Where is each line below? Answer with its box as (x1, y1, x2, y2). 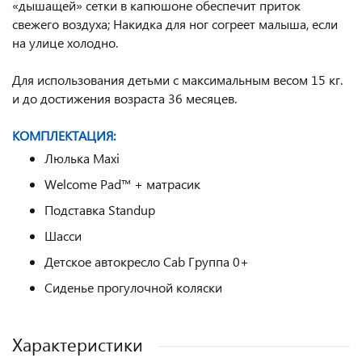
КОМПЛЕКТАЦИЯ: (12, 127, 116, 144)
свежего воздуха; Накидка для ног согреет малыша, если (12, 15, 338, 32)
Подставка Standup (44, 201, 155, 218)
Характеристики (12, 332, 143, 356)
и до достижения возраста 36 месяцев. (12, 90, 237, 107)
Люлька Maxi (44, 149, 120, 166)
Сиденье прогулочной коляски (44, 279, 222, 296)
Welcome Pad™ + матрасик (44, 175, 200, 192)
